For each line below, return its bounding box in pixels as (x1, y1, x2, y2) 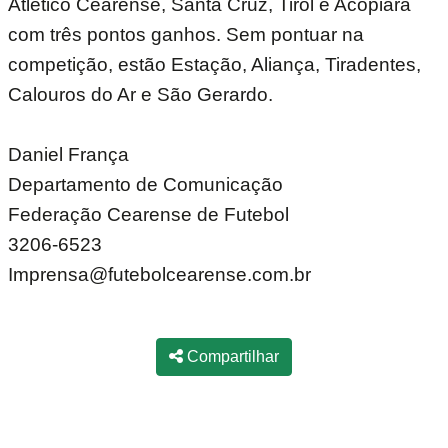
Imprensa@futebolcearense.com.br (8, 264, 311, 286)
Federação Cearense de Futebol (8, 204, 289, 226)
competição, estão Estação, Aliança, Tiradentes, (8, 54, 421, 76)
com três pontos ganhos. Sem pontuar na (8, 24, 364, 46)
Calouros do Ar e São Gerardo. (8, 84, 273, 106)
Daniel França (8, 144, 129, 166)
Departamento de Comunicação (8, 174, 283, 196)
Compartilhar (183, 348, 279, 366)
